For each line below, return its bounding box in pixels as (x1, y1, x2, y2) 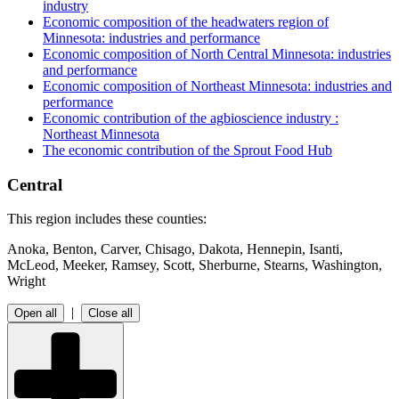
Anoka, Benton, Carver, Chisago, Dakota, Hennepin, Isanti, (7, 241, 343, 257)
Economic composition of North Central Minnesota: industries (43, 45, 391, 61)
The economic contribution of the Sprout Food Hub (43, 142, 332, 158)
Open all (14, 306, 57, 321)
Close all (88, 306, 133, 321)
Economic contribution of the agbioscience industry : (43, 110, 338, 126)
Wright (7, 273, 45, 289)
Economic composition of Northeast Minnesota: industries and (43, 77, 392, 94)
